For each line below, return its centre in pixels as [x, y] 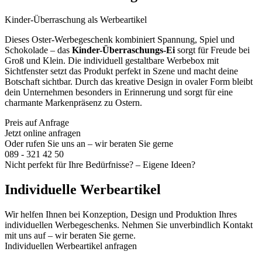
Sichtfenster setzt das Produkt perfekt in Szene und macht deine [121, 71]
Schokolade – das [38, 50]
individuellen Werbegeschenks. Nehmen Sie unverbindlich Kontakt [129, 225]
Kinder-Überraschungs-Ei [123, 50]
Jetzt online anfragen [43, 133]
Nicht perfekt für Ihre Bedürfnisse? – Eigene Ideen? [100, 164]
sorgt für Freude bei [212, 50]
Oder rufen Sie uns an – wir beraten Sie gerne [89, 143]
